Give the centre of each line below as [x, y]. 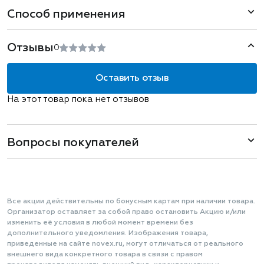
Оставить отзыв [132, 78]
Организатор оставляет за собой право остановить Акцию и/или [126, 212]
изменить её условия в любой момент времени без [100, 223]
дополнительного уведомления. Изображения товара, [108, 233]
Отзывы [30, 48]
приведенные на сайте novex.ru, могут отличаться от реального [125, 244]
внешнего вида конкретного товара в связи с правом [105, 255]
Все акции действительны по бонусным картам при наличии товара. [131, 202]
